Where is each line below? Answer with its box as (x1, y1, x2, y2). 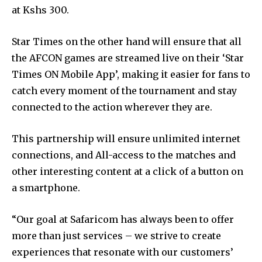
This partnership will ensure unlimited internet (12, 132, 240, 144)
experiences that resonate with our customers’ (12, 246, 233, 258)
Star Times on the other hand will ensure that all (12, 35, 242, 47)
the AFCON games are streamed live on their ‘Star (12, 51, 244, 64)
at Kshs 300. (12, 4, 69, 16)
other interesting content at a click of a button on (12, 165, 243, 177)
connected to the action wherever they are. (12, 101, 212, 113)
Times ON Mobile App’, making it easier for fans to (12, 68, 250, 80)
